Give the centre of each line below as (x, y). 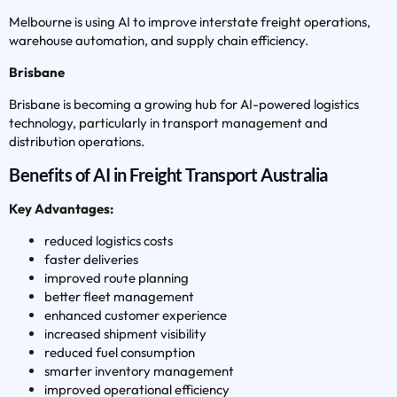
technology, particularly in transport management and (168, 123)
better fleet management (119, 297)
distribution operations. (77, 142)
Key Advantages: (61, 209)
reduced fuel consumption (120, 353)
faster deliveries (91, 260)
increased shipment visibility (125, 334)
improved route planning (117, 278)
